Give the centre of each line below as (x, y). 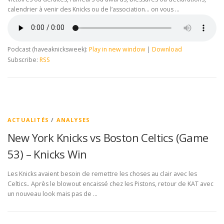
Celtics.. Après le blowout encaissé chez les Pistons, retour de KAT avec (110, 183)
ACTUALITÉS (28, 119)
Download (167, 49)
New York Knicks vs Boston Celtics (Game (108, 137)
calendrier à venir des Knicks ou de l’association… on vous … (93, 9)
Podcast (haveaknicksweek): (48, 49)
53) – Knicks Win (47, 154)
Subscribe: (23, 59)
